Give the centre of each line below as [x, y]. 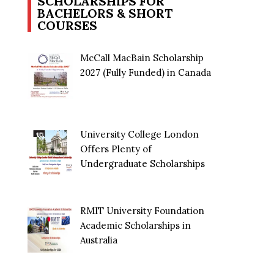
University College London [140, 135]
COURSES [68, 25]
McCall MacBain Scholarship [142, 57]
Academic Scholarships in [136, 226]
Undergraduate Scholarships [143, 164]
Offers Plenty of [116, 149]
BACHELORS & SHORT [105, 13]
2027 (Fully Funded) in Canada [146, 72]
